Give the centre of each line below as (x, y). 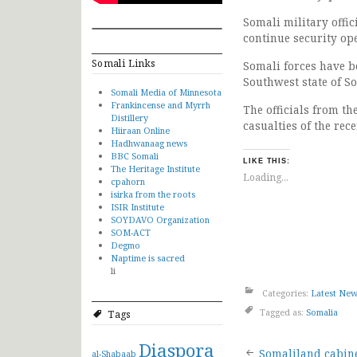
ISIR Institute (137, 206)
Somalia (322, 312)
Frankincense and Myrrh (161, 104)
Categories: (285, 292)
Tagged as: (283, 312)
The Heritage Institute (155, 168)
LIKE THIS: (267, 161)
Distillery (129, 117)
